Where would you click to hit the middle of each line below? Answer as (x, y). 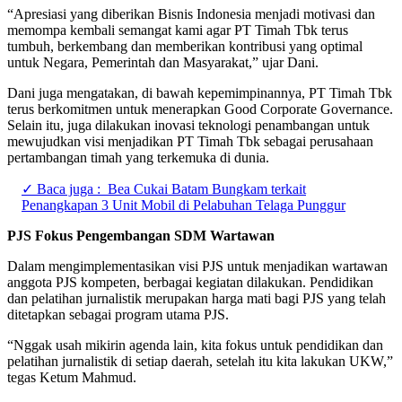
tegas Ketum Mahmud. (72, 377)
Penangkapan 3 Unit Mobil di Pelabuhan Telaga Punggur (184, 205)
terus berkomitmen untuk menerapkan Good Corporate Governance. (200, 109)
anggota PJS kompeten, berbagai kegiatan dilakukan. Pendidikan (190, 282)
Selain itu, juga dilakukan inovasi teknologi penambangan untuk (188, 125)
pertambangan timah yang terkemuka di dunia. (138, 157)
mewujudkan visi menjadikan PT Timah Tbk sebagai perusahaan (190, 141)
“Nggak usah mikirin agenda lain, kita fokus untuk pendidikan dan (195, 345)
